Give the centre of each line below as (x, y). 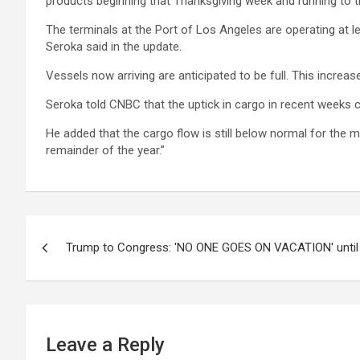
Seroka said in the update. (114, 47)
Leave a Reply (105, 345)
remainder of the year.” (105, 150)
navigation (85, 264)
